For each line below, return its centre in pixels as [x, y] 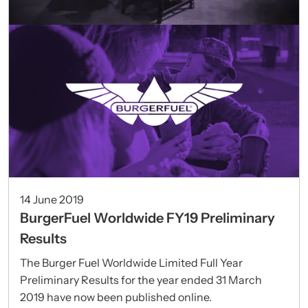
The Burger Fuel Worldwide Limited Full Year [131, 262]
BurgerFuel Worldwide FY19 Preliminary [147, 218]
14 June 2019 [52, 199]
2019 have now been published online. [116, 297]
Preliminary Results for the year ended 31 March [141, 279]
